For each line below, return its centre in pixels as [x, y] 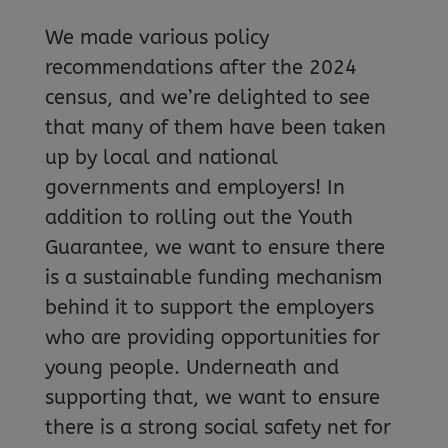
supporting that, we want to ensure [212, 397]
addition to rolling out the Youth [198, 217]
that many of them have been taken [215, 127]
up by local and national [161, 157]
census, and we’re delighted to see [207, 97]
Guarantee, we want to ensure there [214, 247]
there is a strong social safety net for [217, 427]
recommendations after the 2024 [200, 67]
